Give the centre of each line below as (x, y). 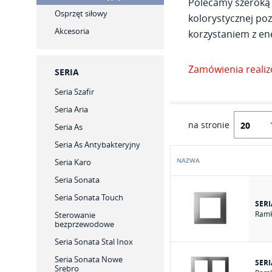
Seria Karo (73, 162)
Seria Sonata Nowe (89, 259)
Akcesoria (72, 31)
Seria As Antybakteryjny (97, 144)
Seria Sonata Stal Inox (94, 242)
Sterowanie (75, 215)
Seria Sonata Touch (89, 197)
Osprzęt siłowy (81, 13)
